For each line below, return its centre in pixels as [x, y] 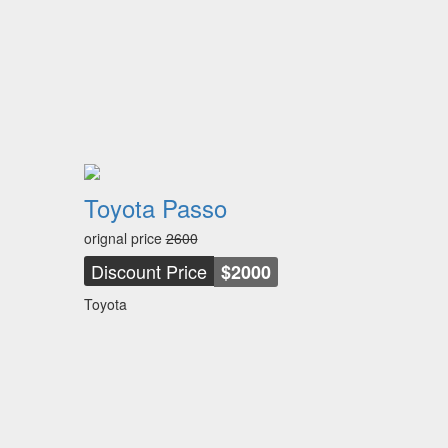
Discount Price [148, 271]
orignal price [124, 238]
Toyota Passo [155, 207]
